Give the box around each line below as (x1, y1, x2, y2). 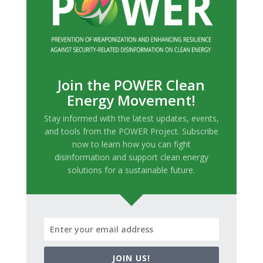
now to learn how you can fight (72, 139, 191, 150)
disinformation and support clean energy (54, 151, 208, 163)
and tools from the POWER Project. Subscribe (44, 126, 218, 137)
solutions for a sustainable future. (68, 164, 195, 176)
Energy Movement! (67, 90, 196, 110)
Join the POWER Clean (58, 75, 205, 95)
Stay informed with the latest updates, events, (43, 113, 219, 124)
